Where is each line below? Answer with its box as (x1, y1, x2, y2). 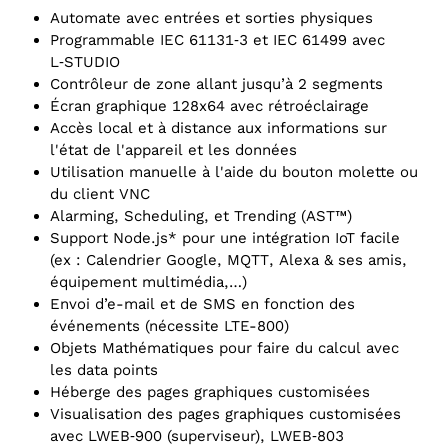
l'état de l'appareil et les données (50, 141, 297, 160)
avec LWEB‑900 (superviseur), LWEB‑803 (50, 427, 344, 446)
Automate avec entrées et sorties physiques (50, 9, 373, 28)
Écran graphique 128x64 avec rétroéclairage (50, 97, 369, 116)
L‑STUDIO (50, 53, 120, 72)
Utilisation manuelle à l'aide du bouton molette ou (50, 163, 418, 182)
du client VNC (50, 185, 150, 204)
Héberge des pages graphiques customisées (50, 383, 370, 402)
